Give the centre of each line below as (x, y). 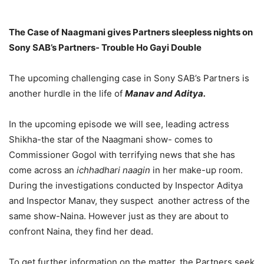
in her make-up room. (197, 170)
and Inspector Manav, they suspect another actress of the (129, 201)
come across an (43, 170)
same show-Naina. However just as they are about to (119, 216)
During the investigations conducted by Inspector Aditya (126, 186)
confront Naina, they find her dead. (81, 232)
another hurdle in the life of (67, 94)
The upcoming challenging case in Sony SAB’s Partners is (129, 78)
